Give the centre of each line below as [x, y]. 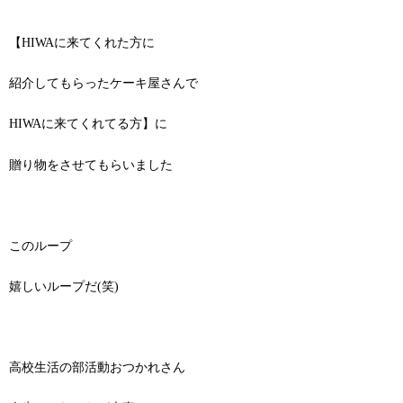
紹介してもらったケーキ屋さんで [103, 84]
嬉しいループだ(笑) [64, 286]
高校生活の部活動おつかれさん [97, 368]
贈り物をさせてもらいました [91, 165]
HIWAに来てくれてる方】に [88, 124]
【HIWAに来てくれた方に [82, 43]
